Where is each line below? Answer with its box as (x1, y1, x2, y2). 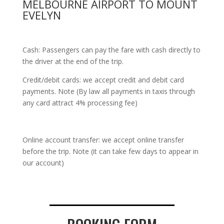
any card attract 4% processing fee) (22, 98, 137, 107)
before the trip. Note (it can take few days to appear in (22, 146, 198, 156)
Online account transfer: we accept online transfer (22, 135, 184, 144)
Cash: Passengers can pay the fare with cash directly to (22, 45, 200, 54)
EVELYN (22, 7, 61, 22)
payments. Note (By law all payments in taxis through (22, 86, 195, 96)
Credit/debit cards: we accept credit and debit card (22, 75, 184, 84)
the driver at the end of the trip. (22, 56, 123, 66)
